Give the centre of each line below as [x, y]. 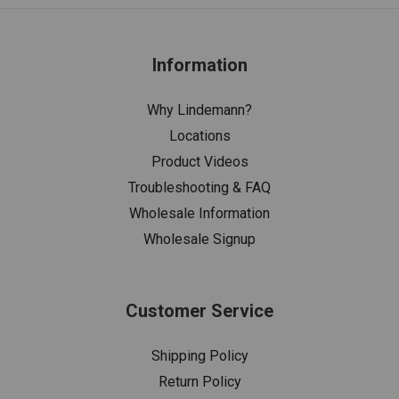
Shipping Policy [199, 355]
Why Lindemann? [199, 110]
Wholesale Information [199, 213]
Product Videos [199, 161]
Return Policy [199, 381]
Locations [199, 135]
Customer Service [199, 310]
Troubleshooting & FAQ [199, 187]
